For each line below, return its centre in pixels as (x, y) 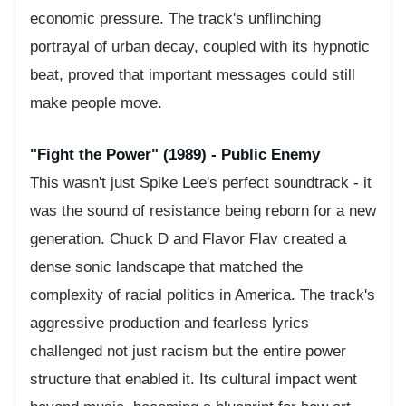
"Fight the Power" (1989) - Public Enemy (175, 154)
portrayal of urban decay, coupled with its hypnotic (200, 47)
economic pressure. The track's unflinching (175, 19)
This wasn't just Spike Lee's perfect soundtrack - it (201, 182)
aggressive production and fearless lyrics (169, 323)
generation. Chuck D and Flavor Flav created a (188, 238)
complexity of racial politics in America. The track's (203, 295)
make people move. (96, 103)
